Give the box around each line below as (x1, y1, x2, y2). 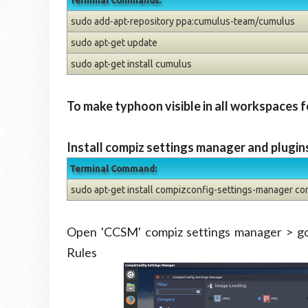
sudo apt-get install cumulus (71, 58, 192, 69)
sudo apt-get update (71, 37, 157, 48)
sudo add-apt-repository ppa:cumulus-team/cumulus (71, 16, 295, 27)
